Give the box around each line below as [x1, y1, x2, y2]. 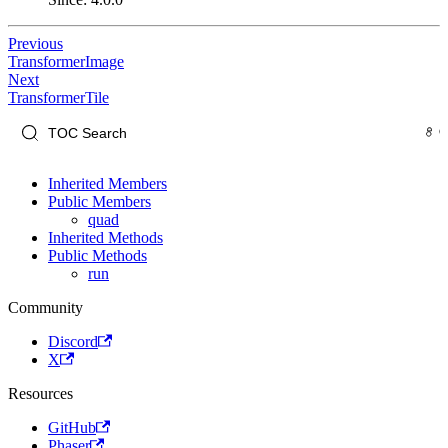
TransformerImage [8, 53, 124, 71]
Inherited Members [48, 175, 167, 193]
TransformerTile [8, 89, 109, 107]
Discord [48, 333, 98, 351]
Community [8, 299, 83, 317]
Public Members [48, 193, 151, 211]
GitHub [48, 419, 96, 437]
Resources [8, 385, 73, 403]
